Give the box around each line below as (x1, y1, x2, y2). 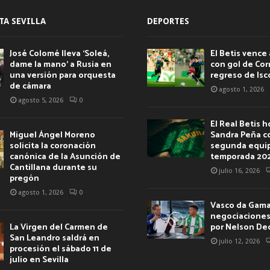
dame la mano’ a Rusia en (9, 57, 111, 72)
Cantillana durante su (9, 160, 97, 175)
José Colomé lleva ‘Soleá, (9, 46, 109, 61)
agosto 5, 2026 (17, 96, 63, 104)
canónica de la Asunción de (9, 149, 121, 164)
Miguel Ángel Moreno (9, 128, 95, 142)
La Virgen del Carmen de (9, 220, 108, 234)
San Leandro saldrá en (9, 231, 99, 245)
